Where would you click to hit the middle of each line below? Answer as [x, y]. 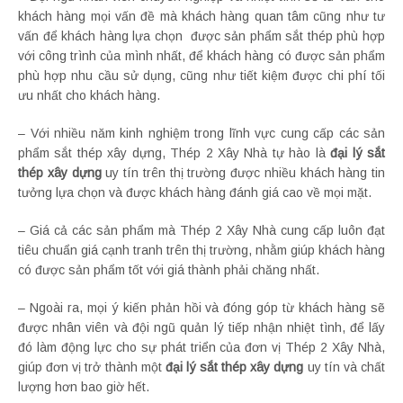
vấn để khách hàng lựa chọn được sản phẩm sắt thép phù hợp [201, 36]
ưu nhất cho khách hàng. [89, 96]
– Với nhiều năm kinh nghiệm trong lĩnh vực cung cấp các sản [201, 134]
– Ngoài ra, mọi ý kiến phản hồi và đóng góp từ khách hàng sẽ [201, 308]
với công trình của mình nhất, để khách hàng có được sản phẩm [201, 56]
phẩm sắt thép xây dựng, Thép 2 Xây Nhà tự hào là [175, 153]
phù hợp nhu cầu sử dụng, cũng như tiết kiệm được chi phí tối [201, 76]
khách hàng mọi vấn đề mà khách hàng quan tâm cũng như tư [201, 17]
